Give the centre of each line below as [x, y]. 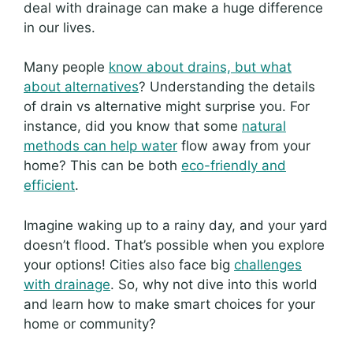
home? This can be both [102, 165]
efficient [49, 185]
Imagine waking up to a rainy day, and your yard [176, 225]
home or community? [90, 323]
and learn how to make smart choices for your [169, 304]
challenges [268, 264]
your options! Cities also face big [129, 264]
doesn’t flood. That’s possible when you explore [174, 245]
